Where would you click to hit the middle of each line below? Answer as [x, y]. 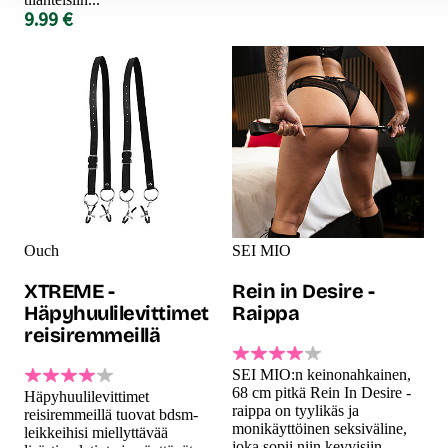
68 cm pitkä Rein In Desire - [321, 392]
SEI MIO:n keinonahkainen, [321, 374]
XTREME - [69, 290]
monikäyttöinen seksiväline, [319, 428]
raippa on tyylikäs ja [295, 410]
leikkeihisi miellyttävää [96, 432]
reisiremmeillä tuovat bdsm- [111, 414]
